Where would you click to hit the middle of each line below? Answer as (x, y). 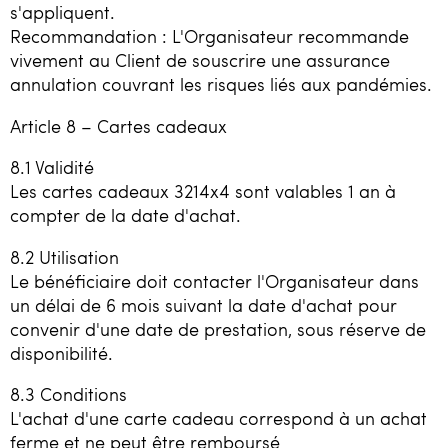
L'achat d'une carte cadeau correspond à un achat (218, 418)
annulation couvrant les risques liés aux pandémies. (221, 84)
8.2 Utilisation (64, 256)
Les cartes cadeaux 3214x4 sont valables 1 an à (203, 191)
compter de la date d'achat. (125, 215)
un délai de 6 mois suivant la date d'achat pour (203, 304)
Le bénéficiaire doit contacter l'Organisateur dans (214, 280)
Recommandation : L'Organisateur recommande (209, 36)
